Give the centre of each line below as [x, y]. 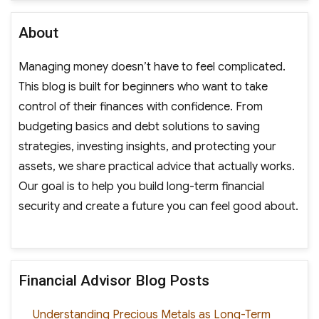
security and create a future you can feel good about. [158, 206]
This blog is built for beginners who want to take [143, 87]
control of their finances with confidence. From [140, 106]
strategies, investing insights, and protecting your [147, 146]
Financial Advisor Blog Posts [114, 280]
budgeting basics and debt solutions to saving [139, 126]
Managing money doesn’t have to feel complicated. [152, 67]
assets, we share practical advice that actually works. [156, 166]
